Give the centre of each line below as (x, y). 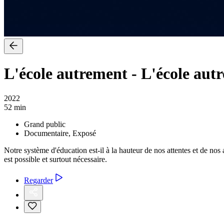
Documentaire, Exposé (60, 133)
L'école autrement (66, 74)
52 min (15, 107)
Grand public (45, 124)
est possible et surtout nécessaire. (55, 159)
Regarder (38, 180)
